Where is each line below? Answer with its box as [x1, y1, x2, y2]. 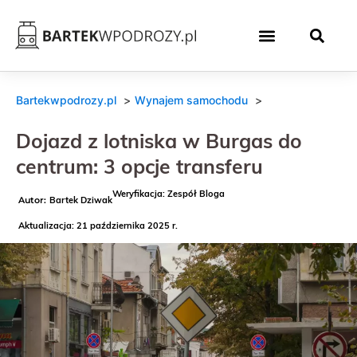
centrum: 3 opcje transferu [15, 153, 263, 178]
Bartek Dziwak [49, 194, 112, 206]
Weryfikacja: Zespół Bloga [112, 188, 225, 199]
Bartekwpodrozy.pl [15, 92, 116, 107]
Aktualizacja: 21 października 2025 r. [18, 220, 178, 231]
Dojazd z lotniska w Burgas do [15, 127, 302, 153]
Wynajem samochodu [134, 92, 248, 107]
